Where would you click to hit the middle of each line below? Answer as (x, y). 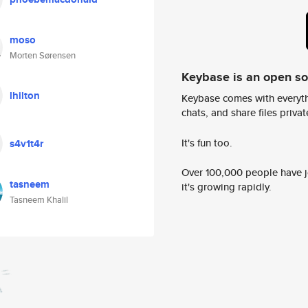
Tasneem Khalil (39, 200)
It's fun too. (207, 142)
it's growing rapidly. (227, 187)
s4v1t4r (26, 144)
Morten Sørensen (43, 55)
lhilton (25, 96)
